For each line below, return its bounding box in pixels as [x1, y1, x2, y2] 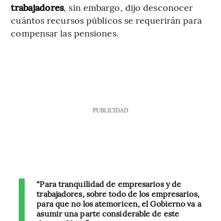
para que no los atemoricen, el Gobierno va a [37, 198, 201, 209]
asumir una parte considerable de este [37, 208, 180, 219]
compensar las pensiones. [11, 27, 118, 39]
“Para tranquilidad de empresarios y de [37, 178, 182, 189]
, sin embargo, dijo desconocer [64, 1, 193, 14]
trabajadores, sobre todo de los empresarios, [37, 188, 199, 199]
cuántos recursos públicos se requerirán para [11, 14, 202, 27]
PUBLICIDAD [92, 106, 128, 114]
